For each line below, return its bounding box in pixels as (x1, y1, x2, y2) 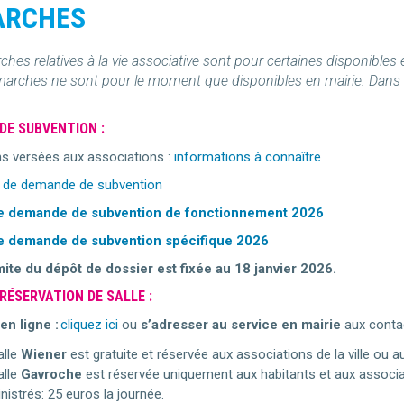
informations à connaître (173, 149, 321, 165)
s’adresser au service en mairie (140, 317, 341, 333)
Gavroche (20, 366, 82, 382)
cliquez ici (60, 317, 118, 333)
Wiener (20, 346, 67, 363)
